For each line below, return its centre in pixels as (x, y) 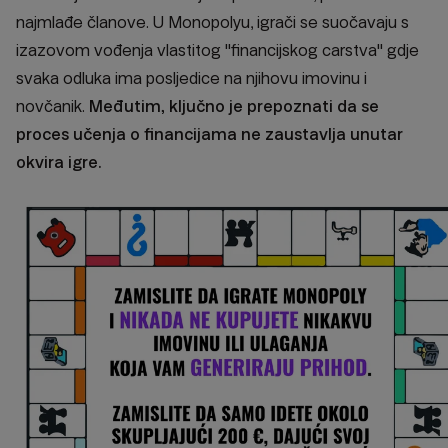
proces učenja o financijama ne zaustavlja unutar (209, 134)
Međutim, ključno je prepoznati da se (234, 106)
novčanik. (50, 106)
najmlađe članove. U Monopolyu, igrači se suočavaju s (212, 22)
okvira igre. (58, 162)
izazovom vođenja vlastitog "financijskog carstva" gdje (217, 50)
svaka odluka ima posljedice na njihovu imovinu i (191, 78)
